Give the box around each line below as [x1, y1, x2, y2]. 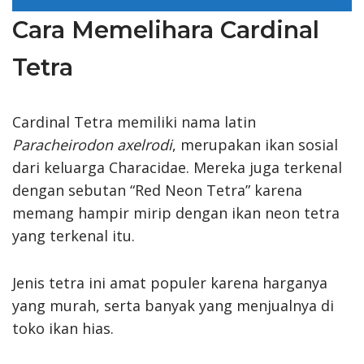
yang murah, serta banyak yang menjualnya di [12, 295, 334, 315]
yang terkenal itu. [12, 225, 135, 245]
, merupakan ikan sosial [172, 134, 338, 154]
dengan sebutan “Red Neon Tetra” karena [12, 180, 302, 200]
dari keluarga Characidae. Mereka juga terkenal [12, 157, 342, 177]
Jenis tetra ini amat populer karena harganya [12, 272, 327, 292]
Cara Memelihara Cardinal [12, 15, 319, 44]
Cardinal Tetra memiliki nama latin [12, 111, 256, 132]
